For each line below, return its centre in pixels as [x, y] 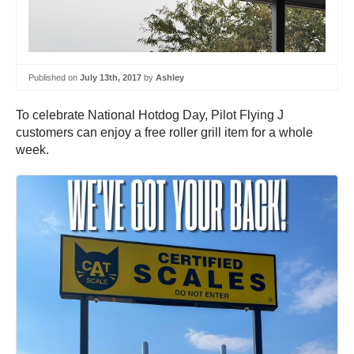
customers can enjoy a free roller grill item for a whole [164, 133]
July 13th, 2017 [111, 77]
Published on [54, 77]
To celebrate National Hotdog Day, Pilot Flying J [150, 115]
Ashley [170, 77]
